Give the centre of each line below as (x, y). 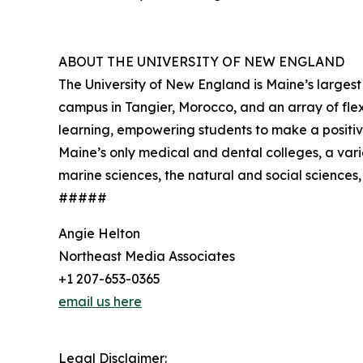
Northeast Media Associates (147, 256)
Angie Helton (99, 233)
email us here (100, 301)
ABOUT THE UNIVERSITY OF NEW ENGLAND (201, 61)
